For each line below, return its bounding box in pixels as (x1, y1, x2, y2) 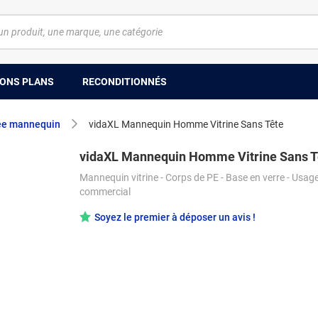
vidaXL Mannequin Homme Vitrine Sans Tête (89, 119, 283, 130)
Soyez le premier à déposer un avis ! (94, 212, 256, 223)
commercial (79, 186, 131, 197)
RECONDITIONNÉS (82, 75, 167, 87)
